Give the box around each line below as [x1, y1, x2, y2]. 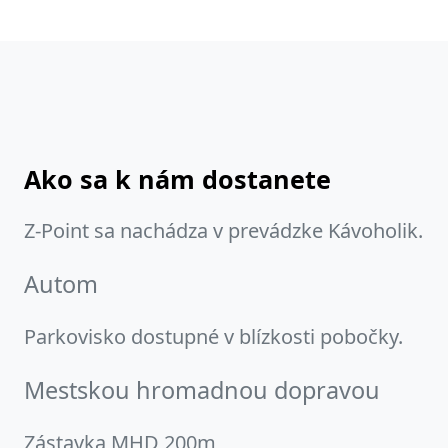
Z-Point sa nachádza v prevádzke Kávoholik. [24, 217, 423, 245]
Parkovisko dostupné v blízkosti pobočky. [24, 323, 403, 351]
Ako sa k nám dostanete [24, 162, 331, 197]
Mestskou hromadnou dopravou [24, 374, 380, 407]
